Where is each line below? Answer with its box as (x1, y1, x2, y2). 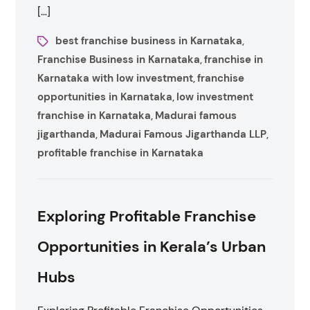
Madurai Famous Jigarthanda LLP (100, 127, 267, 141)
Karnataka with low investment (37, 71, 194, 85)
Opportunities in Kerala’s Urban (37, 237, 266, 257)
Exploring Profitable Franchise (37, 206, 257, 226)
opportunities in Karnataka (37, 90, 173, 104)
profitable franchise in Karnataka (37, 146, 204, 160)
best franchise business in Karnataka (55, 34, 243, 48)
